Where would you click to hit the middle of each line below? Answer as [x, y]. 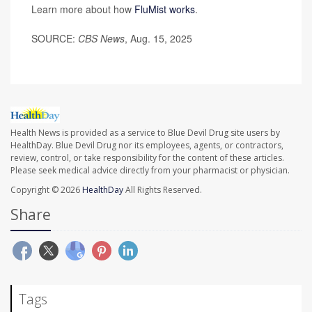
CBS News [101, 39]
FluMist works [165, 9]
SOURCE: [55, 39]
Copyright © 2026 [46, 189]
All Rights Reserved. [163, 189]
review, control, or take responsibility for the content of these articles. [147, 157]
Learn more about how [83, 9]
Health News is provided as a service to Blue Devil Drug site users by [145, 132]
